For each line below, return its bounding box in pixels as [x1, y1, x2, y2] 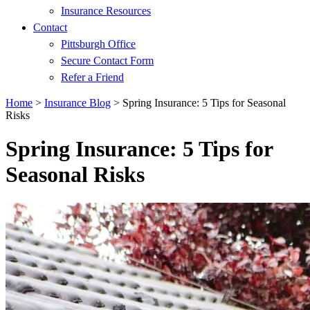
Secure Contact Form [61, 55, 154, 66]
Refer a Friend [61, 71, 124, 83]
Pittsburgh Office [61, 38, 136, 50]
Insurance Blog [44, 97, 111, 109]
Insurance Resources [61, 5, 151, 17]
